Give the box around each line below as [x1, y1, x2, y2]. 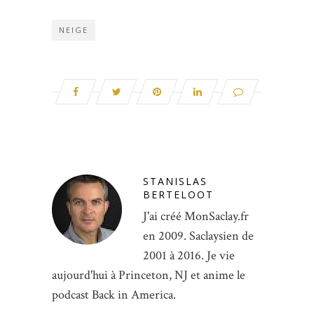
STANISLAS [143, 174, 207, 188]
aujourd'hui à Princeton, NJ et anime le [52, 266, 245, 283]
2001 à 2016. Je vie [143, 247, 235, 264]
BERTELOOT [143, 187, 214, 201]
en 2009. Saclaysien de [143, 227, 254, 244]
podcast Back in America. [52, 286, 176, 303]
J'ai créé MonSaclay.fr [143, 207, 249, 224]
